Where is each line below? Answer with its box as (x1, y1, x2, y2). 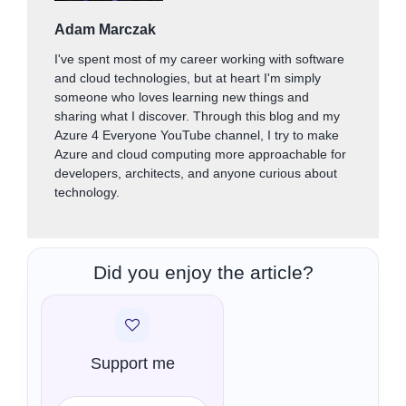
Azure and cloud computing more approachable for (54, 147, 346, 162)
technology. (54, 185, 120, 200)
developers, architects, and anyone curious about (54, 166, 337, 181)
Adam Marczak (54, 22, 156, 38)
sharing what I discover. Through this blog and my (54, 109, 340, 124)
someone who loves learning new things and (54, 90, 309, 105)
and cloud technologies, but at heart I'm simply (54, 71, 321, 86)
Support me (90, 354, 175, 373)
